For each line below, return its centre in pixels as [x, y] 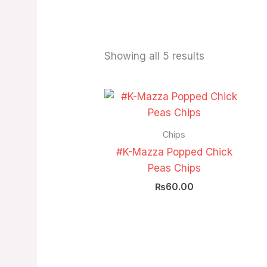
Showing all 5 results [155, 56]
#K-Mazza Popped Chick [174, 152]
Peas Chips [174, 168]
